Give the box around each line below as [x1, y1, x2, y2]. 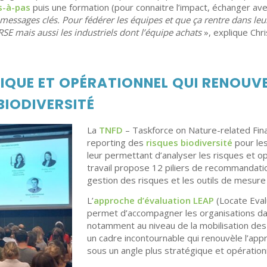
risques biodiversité [146, 136, 232, 149]
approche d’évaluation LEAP [94, 194, 214, 207]
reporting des [87, 136, 146, 149]
